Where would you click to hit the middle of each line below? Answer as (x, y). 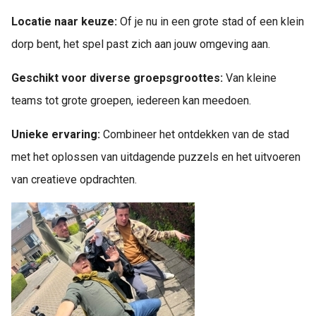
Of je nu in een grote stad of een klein (211, 21)
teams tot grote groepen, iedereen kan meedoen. (131, 100)
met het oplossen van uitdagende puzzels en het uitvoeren (156, 157)
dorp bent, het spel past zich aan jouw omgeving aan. (141, 44)
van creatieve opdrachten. (74, 179)
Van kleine (250, 78)
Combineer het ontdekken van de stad (195, 134)
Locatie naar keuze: (64, 21)
